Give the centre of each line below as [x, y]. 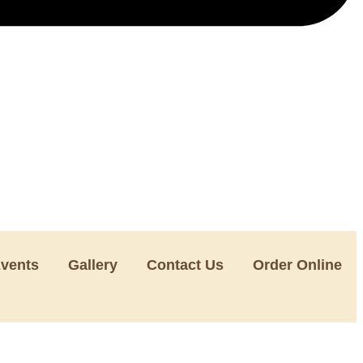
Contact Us [185, 265]
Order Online [297, 265]
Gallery [93, 265]
